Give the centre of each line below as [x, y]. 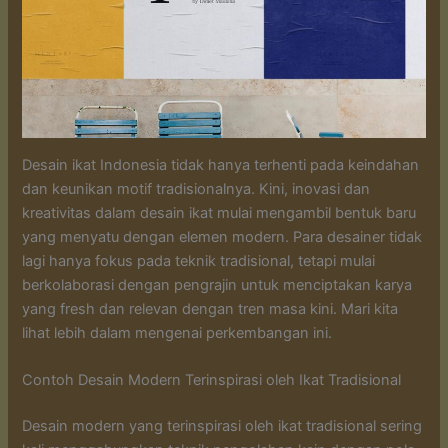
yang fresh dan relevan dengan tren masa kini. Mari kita [210, 308]
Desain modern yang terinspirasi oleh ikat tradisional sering [222, 426]
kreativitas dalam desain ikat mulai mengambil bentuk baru [219, 212]
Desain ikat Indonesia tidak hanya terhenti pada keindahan [221, 164]
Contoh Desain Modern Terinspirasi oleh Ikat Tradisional [212, 380]
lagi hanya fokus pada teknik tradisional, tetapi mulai [199, 260]
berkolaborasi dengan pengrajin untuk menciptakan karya [217, 284]
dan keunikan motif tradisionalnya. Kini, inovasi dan [196, 188]
